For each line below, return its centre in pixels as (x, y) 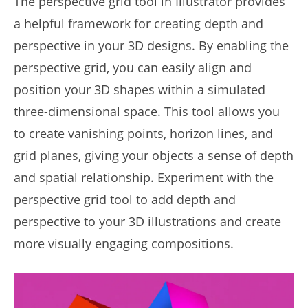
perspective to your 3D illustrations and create (147, 221)
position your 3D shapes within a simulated (140, 89)
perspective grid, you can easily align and (133, 67)
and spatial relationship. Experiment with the (144, 177)
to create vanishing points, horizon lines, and (143, 133)
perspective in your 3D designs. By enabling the (151, 45)
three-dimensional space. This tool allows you (147, 111)
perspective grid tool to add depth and (125, 199)
